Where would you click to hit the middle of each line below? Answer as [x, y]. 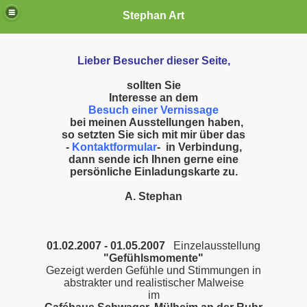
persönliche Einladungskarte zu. [153, 172]
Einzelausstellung [213, 246]
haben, [225, 122]
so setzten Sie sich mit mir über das [153, 135]
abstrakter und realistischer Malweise [153, 283]
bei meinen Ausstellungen [138, 122]
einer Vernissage [175, 110]
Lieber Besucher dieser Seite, [153, 61]
